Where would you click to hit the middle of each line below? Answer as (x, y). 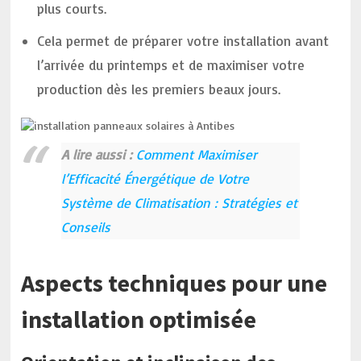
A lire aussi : (97, 154)
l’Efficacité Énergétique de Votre (156, 178)
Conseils (86, 226)
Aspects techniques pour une (174, 283)
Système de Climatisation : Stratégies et (180, 202)
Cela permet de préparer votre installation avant (183, 41)
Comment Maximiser (197, 154)
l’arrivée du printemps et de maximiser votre (171, 65)
